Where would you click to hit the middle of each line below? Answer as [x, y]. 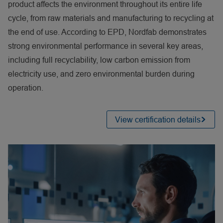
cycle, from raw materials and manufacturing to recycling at [111, 18]
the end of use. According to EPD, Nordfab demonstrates [107, 32]
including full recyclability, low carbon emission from [99, 59]
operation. [26, 87]
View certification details [158, 119]
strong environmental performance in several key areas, [106, 46]
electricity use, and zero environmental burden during [101, 73]
